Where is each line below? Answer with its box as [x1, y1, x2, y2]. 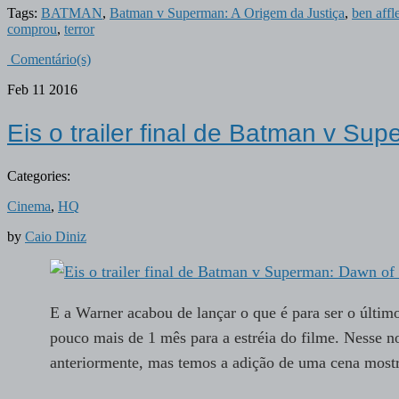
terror [64, 21, 94, 37]
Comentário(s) [7, 52, 91, 68]
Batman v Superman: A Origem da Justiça [110, 5, 345, 21]
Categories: [7, 167, 70, 183]
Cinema [7, 198, 51, 214]
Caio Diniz [25, 228, 86, 244]
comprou [7, 21, 57, 37]
